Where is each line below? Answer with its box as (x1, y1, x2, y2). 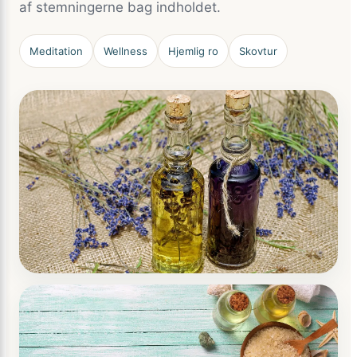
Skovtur (239, 45, 277, 57)
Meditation (29, 45, 83, 57)
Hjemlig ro (168, 45, 218, 57)
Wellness (104, 45, 147, 57)
